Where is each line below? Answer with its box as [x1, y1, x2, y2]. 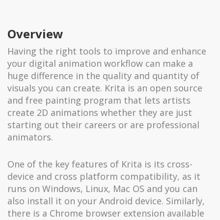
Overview [7, 25, 63, 42]
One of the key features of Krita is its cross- [7, 158, 192, 170]
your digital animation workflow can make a [7, 57, 193, 69]
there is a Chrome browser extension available [7, 207, 204, 219]
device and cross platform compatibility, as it [7, 170, 200, 182]
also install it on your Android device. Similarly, [7, 194, 205, 207]
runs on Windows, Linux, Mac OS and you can [7, 182, 197, 194]
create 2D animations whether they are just [7, 106, 192, 118]
